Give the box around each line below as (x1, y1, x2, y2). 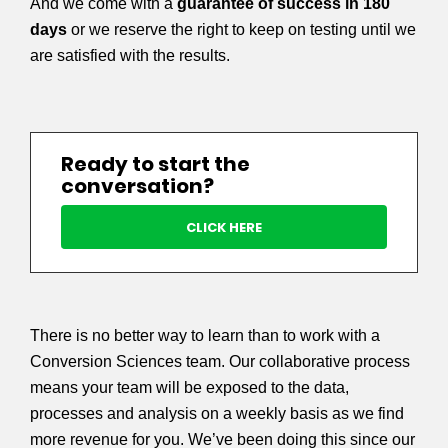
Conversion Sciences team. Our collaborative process (30, 353, 410, 371)
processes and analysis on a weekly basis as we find (30, 405, 404, 423)
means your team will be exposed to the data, (30, 379, 349, 397)
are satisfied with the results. (30, 46, 230, 64)
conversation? (61, 172, 214, 201)
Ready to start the (61, 150, 250, 179)
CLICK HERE (186, 218, 262, 238)
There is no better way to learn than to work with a (30, 327, 380, 345)
